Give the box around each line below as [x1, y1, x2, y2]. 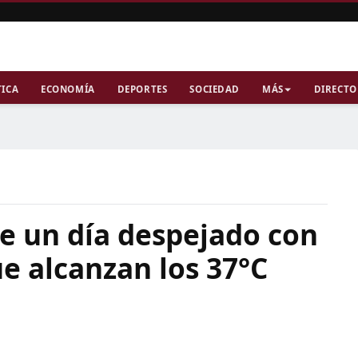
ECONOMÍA [41, 83, 95, 95]
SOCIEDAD [189, 83, 240, 95]
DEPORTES [117, 83, 168, 95]
